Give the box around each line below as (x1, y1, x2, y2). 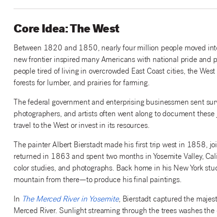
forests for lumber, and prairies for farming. (13, 79, 150, 88)
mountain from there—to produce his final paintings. (13, 176, 182, 185)
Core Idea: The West (13, 24, 120, 36)
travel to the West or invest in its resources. (13, 122, 150, 130)
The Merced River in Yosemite (21, 195, 119, 204)
